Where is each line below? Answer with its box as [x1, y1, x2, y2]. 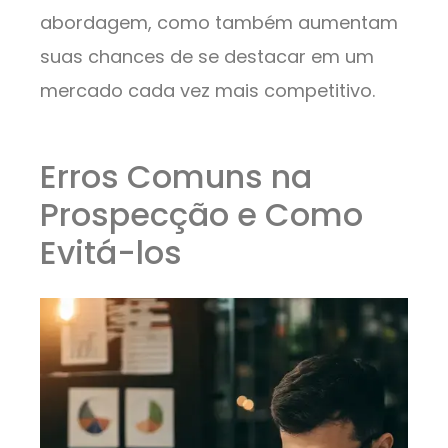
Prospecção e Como [40, 192, 363, 238]
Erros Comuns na [40, 154, 312, 200]
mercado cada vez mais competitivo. [40, 78, 375, 104]
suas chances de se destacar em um [40, 44, 374, 70]
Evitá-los [40, 230, 182, 276]
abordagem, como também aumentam [40, 10, 398, 36]
